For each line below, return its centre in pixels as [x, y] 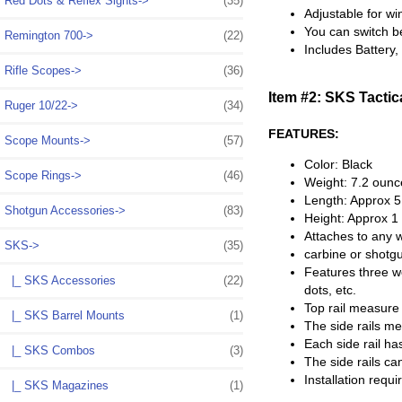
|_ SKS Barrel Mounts [65, 315]
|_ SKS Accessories [60, 280]
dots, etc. [331, 290]
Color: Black [339, 165]
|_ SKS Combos [50, 350]
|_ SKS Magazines [57, 385]
